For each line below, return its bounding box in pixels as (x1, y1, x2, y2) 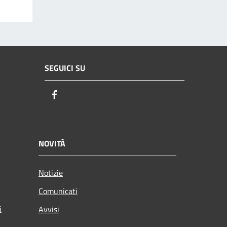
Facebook (60, 88, 97, 102)
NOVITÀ (39, 137, 65, 149)
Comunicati (39, 184, 78, 197)
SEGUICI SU (45, 62, 85, 74)
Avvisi (39, 203, 59, 215)
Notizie (39, 166, 63, 179)
